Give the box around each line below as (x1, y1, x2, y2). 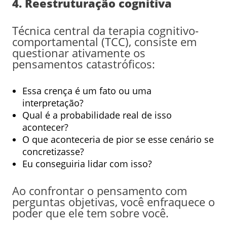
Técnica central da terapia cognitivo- (12, 22, 199, 38)
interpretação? (22, 96, 84, 109)
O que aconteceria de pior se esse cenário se (22, 133, 214, 145)
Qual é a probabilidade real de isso (22, 108, 172, 121)
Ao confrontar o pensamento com (12, 182, 187, 198)
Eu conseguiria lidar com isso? (22, 157, 152, 170)
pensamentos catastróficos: (12, 56, 155, 71)
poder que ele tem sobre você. (12, 205, 169, 220)
